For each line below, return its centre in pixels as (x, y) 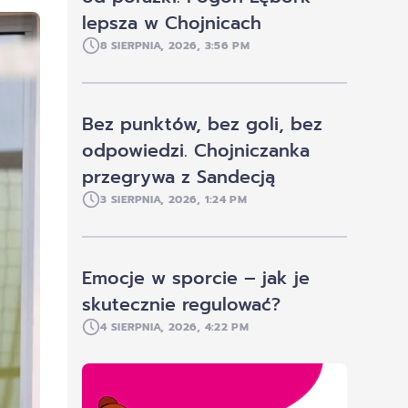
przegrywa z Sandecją (179, 178)
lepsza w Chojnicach (172, 24)
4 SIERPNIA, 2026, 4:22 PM (174, 327)
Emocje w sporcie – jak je (196, 279)
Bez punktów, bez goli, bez (203, 125)
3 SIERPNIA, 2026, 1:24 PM (173, 200)
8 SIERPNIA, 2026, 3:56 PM (175, 46)
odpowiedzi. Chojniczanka (196, 151)
